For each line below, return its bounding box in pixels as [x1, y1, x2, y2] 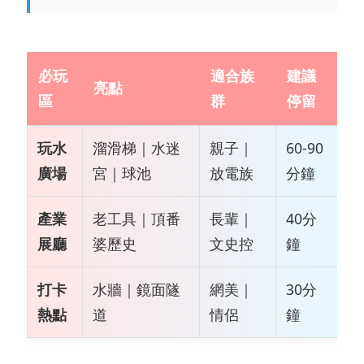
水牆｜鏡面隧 [93, 279, 180, 299]
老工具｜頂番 [93, 208, 180, 228]
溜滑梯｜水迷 [93, 137, 180, 158]
